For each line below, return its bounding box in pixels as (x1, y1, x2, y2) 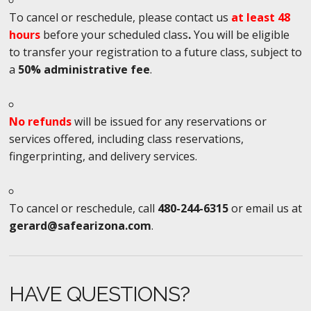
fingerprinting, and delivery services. (8, 148, 197, 164)
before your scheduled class (40, 26, 188, 42)
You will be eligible (193, 26, 289, 42)
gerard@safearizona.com (8, 217, 151, 233)
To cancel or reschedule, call (8, 200, 158, 216)
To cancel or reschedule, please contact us (8, 9, 231, 25)
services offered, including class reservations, (8, 131, 244, 146)
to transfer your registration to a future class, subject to (8, 44, 302, 60)
